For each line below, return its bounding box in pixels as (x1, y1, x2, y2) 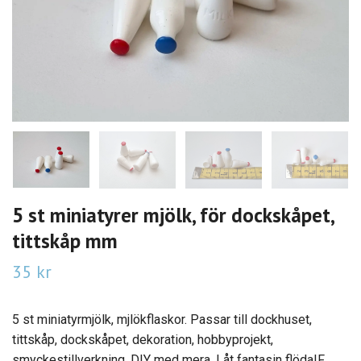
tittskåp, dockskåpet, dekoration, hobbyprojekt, (12, 331, 273, 347)
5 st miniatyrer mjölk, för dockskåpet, (12, 201, 334, 228)
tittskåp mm (12, 226, 118, 254)
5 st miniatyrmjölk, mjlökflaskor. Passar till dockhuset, (12, 311, 312, 327)
